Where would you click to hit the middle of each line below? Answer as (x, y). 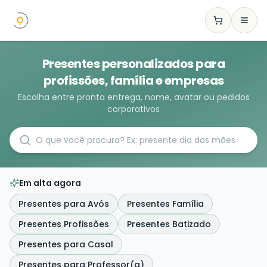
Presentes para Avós (64, 204)
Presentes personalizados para (133, 64)
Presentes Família (165, 204)
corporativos (133, 109)
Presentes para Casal (66, 244)
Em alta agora (50, 183)
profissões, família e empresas (133, 80)
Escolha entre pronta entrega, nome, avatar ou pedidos (133, 97)
